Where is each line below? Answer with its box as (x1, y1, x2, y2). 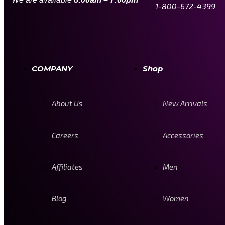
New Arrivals (162, 99, 207, 108)
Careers (52, 131, 78, 140)
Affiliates (52, 162, 83, 171)
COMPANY (32, 64, 72, 73)
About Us (52, 99, 83, 108)
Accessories (162, 131, 203, 140)
